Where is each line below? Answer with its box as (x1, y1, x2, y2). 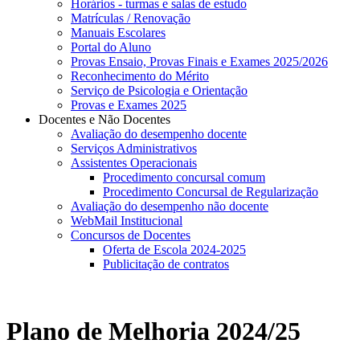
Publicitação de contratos (103, 257, 229, 272)
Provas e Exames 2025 (71, 98, 186, 112)
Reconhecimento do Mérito (71, 69, 209, 84)
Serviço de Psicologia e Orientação (71, 84, 247, 98)
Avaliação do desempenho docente (71, 127, 247, 141)
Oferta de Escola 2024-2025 (103, 243, 246, 257)
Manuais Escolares (71, 26, 166, 40)
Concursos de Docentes (71, 228, 190, 243)
